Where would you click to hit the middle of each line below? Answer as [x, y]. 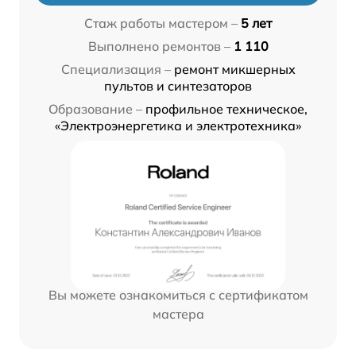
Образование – [95, 108]
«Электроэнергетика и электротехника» [178, 125]
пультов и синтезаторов [178, 85]
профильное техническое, [226, 108]
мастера [178, 313]
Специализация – [116, 69]
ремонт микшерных [234, 69]
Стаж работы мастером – [161, 23]
